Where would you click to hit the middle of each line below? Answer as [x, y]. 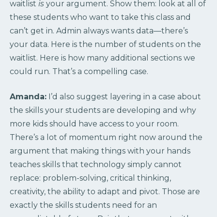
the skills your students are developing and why [103, 110]
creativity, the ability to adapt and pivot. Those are [105, 192]
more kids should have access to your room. [94, 124]
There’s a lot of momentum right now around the [106, 138]
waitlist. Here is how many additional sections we [102, 58]
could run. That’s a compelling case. [79, 72]
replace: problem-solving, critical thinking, [90, 178]
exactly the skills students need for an [83, 205]
